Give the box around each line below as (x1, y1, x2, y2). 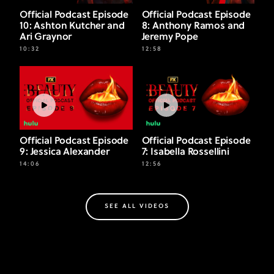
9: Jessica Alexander (20, 146, 109, 158)
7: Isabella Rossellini (141, 146, 229, 158)
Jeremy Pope (141, 31, 198, 43)
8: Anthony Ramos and (141, 20, 245, 32)
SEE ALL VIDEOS (105, 203, 169, 210)
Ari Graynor (20, 31, 72, 43)
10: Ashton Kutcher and (20, 20, 125, 32)
